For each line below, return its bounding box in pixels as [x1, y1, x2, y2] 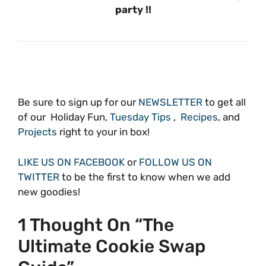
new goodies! [18, 185, 80, 198]
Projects [18, 126, 57, 138]
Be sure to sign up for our [18, 96, 138, 109]
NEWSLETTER [138, 96, 205, 109]
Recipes [180, 111, 218, 123]
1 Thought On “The [18, 214, 174, 236]
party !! [115, 3, 151, 15]
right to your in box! [57, 126, 150, 138]
